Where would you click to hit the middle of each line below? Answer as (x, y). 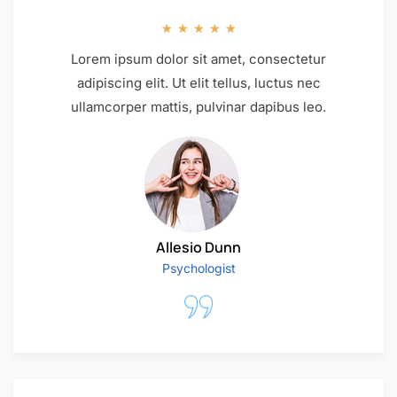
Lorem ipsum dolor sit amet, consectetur (198, 59)
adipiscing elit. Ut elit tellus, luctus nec (198, 83)
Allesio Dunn (198, 247)
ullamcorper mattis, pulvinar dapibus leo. (198, 107)
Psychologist (198, 268)
